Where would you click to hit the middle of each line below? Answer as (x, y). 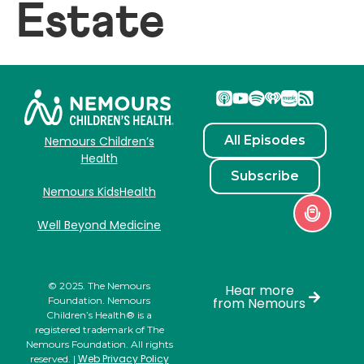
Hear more (259, 290)
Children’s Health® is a (99, 314)
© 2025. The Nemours (99, 285)
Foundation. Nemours (99, 300)
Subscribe (265, 176)
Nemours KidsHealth (99, 191)
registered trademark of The (99, 329)
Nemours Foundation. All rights (99, 344)
